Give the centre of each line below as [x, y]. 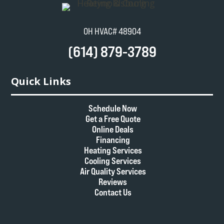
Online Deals [113, 129]
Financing [113, 139]
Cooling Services [113, 160]
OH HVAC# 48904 [112, 31]
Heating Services [113, 150]
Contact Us [113, 192]
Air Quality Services [113, 171]
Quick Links [41, 81]
